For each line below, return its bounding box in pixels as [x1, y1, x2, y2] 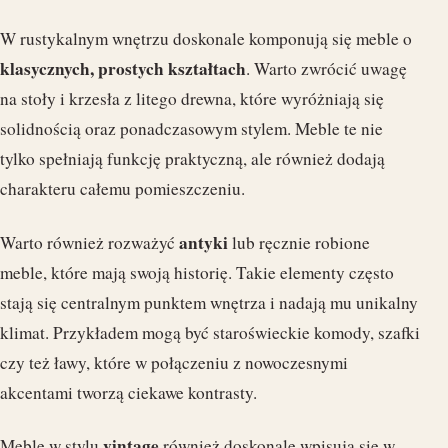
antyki [179, 229, 228, 255]
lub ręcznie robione [228, 230, 370, 254]
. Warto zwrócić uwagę [246, 57, 407, 81]
